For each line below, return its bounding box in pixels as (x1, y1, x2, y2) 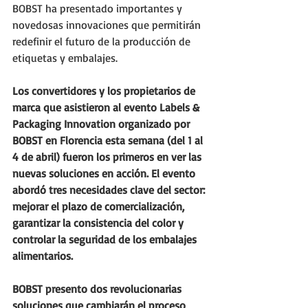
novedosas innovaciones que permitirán (12, 18, 203, 32)
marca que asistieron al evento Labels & (12, 100, 202, 114)
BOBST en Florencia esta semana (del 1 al (12, 133, 206, 147)
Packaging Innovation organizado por (12, 117, 192, 131)
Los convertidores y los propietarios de (12, 84, 198, 98)
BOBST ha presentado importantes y (12, 1, 185, 15)
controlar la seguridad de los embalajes (12, 232, 199, 246)
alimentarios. (12, 249, 73, 263)
